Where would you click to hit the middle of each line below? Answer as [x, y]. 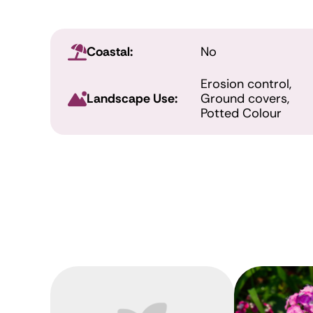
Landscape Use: [132, 98]
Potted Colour [241, 113]
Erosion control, [246, 83]
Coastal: [110, 52]
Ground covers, [245, 98]
